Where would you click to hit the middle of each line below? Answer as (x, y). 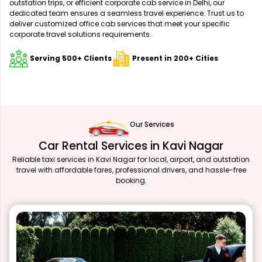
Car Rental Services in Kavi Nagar (131, 146)
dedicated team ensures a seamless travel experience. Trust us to (127, 13)
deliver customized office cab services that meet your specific (120, 23)
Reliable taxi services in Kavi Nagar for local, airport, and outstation (131, 159)
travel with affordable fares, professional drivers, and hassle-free (131, 170)
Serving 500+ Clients (70, 58)
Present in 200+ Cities (175, 58)
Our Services (152, 124)
